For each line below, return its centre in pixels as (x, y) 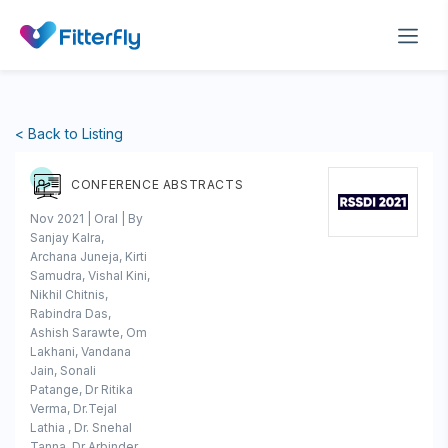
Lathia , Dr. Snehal (81, 427)
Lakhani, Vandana (80, 351)
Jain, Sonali (63, 370)
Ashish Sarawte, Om (88, 332)
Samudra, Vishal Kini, (90, 275)
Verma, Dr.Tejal (73, 408)
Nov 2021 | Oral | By (86, 218)
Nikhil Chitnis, (69, 294)
